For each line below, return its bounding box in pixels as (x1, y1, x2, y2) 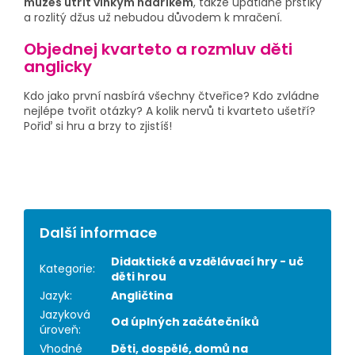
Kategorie (40, 260, 93, 277)
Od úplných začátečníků (111, 313, 259, 330)
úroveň (40, 321, 78, 338)
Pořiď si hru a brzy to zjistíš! (24, 117, 172, 134)
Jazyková (40, 306, 90, 323)
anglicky (24, 55, 92, 78)
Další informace (40, 222, 157, 242)
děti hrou (111, 268, 166, 284)
